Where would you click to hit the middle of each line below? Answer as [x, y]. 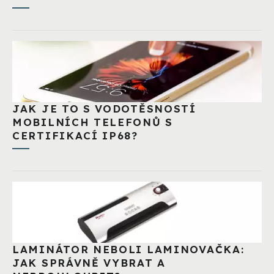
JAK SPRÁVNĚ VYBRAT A [89, 263]
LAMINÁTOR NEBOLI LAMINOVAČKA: [128, 250]
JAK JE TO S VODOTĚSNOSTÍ [104, 109]
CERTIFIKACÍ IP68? [75, 136]
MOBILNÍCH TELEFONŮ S [93, 122]
